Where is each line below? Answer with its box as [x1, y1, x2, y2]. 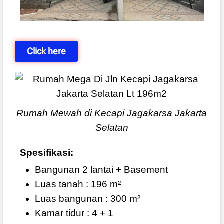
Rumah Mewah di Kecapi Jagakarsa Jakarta [16, 108, 207, 119]
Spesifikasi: [19, 147, 73, 158]
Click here [26, 46, 66, 57]
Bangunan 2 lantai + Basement [34, 164, 168, 175]
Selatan [95, 122, 128, 133]
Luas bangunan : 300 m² [34, 193, 140, 204]
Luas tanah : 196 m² [34, 179, 121, 190]
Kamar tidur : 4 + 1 [34, 208, 113, 219]
